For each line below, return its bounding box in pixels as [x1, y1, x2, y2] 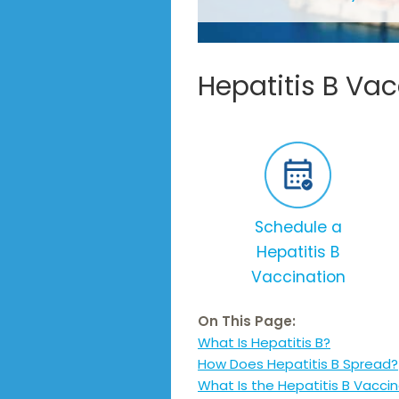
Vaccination [250, 266, 346, 289]
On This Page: [198, 312, 296, 331]
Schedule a [254, 216, 342, 239]
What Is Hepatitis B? [198, 333, 330, 353]
